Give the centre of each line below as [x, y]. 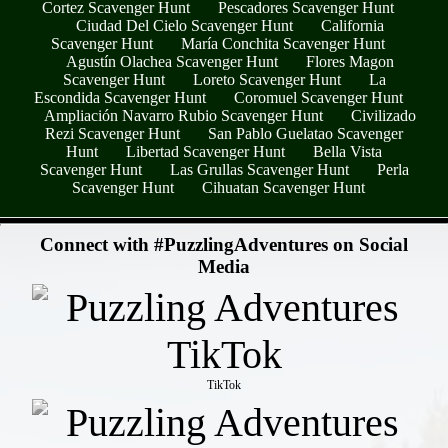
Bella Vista [347, 151]
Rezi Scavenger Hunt [112, 133]
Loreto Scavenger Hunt [266, 79]
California [352, 25]
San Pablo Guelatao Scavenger [305, 133]
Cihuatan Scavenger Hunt [283, 187]
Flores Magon [350, 61]
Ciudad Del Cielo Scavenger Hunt [184, 25]
